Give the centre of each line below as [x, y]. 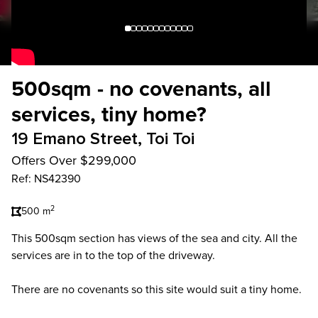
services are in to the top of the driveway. [113, 256]
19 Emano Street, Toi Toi [103, 139]
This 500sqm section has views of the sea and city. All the [154, 238]
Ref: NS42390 [46, 179]
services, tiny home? [109, 115]
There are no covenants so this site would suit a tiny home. [157, 290]
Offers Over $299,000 [74, 160]
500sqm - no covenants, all [141, 89]
